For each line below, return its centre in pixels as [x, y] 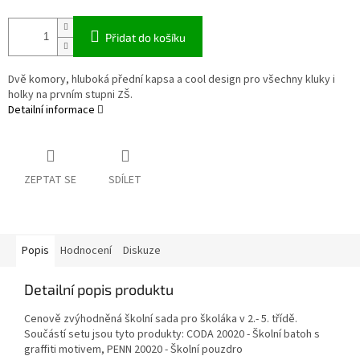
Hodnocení [86, 251]
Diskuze [142, 251]
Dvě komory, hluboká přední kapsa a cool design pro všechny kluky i [172, 80]
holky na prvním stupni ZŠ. [70, 95]
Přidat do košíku [145, 38]
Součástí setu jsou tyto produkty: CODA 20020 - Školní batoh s [172, 335]
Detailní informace [51, 110]
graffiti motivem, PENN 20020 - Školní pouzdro [133, 350]
